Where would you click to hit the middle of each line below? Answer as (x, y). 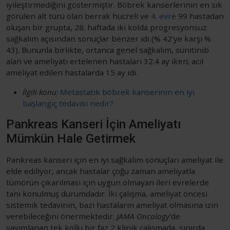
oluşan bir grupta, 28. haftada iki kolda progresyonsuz (107, 27)
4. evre (164, 16)
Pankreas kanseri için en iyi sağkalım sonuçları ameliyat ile (115, 159)
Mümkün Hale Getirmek (71, 138)
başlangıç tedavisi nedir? (68, 103)
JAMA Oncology (143, 216)
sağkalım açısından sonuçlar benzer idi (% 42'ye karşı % (109, 38)
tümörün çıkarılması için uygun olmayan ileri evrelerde (108, 182)
